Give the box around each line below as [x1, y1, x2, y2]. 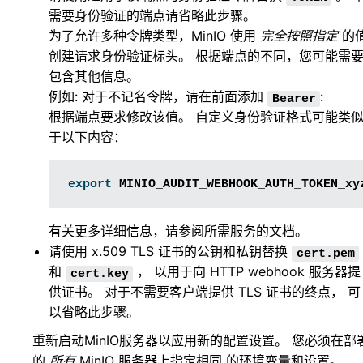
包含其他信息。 [49, 68, 139, 85]
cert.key [70, 267, 129, 281]
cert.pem [296, 246, 355, 261]
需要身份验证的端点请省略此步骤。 [49, 7, 256, 24]
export [68, 177, 112, 192]
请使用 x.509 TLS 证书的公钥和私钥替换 [49, 243, 292, 260]
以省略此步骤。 [49, 304, 139, 321]
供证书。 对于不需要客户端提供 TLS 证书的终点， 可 [49, 284, 361, 301]
